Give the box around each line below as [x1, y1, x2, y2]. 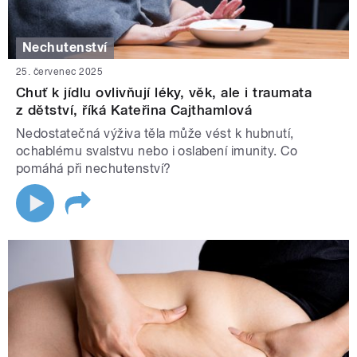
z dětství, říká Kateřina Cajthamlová [16, 101, 253, 118]
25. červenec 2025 [16, 65, 104, 77]
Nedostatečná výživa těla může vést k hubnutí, [16, 125, 294, 141]
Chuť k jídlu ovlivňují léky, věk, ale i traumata [16, 84, 312, 100]
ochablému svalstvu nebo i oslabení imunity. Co [16, 143, 298, 159]
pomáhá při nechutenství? [16, 160, 171, 176]
